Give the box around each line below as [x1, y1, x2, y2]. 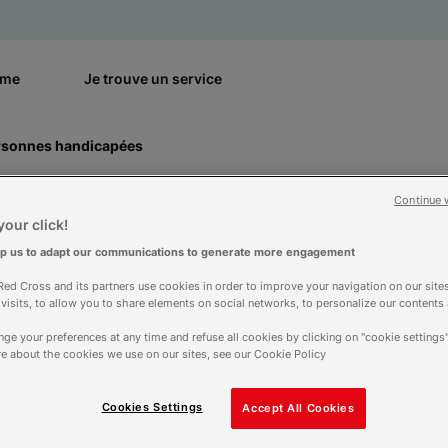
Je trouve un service [84, 70, 222, 87]
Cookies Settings [101, 400, 203, 414]
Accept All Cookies [242, 401, 355, 415]
